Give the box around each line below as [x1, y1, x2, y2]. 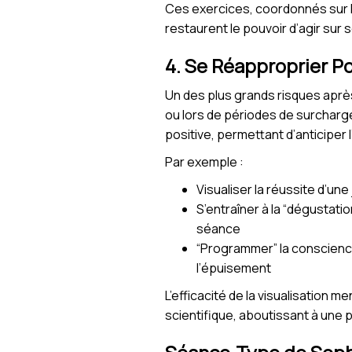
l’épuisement [196, 259, 271, 277]
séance [196, 220, 240, 238]
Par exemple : [165, 153, 244, 171]
